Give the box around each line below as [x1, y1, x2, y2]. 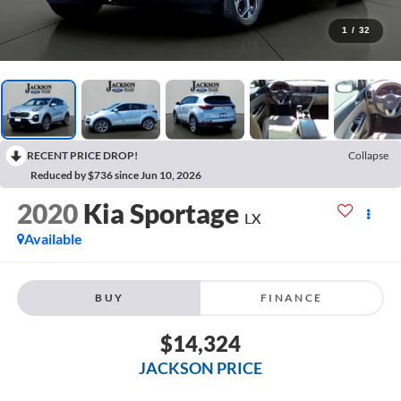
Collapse [348, 148, 388, 162]
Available [23, 230, 82, 248]
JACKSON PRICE [139, 357, 262, 378]
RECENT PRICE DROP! [27, 148, 138, 162]
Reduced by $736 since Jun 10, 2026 [30, 167, 201, 182]
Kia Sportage [82, 197, 239, 230]
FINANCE [260, 290, 323, 304]
